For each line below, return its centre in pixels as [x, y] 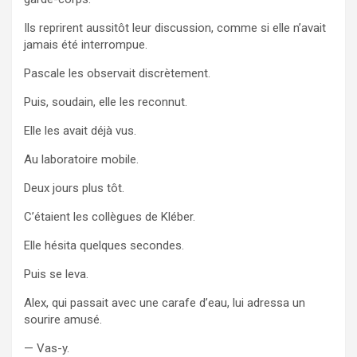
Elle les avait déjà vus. [80, 130]
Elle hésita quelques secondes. [104, 245]
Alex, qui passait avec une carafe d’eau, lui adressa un [165, 302]
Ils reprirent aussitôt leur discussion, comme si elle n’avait [175, 27]
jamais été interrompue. [86, 44]
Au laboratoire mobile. [81, 159]
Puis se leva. [56, 274]
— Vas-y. [47, 348]
